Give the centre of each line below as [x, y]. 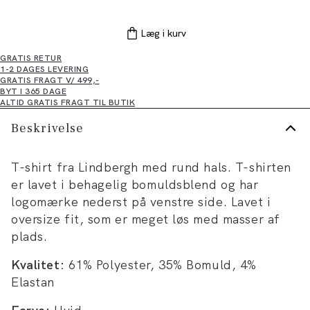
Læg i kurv [163, 33]
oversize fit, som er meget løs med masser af [146, 219]
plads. [29, 236]
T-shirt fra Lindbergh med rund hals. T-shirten [151, 167]
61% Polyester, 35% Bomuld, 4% [161, 265]
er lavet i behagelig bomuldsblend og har [135, 184]
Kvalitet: [38, 265]
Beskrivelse [47, 128]
